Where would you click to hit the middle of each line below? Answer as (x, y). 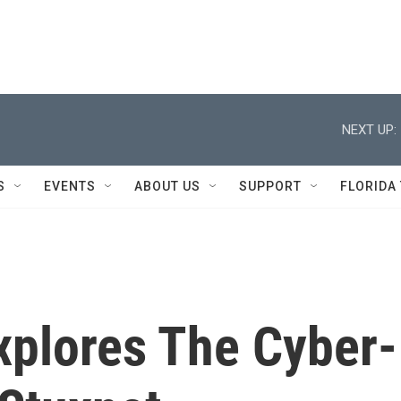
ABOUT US (167, 186)
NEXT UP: (369, 129)
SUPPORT (270, 186)
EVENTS (70, 186)
